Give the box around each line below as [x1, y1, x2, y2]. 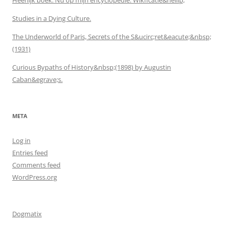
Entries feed [12, 148, 48, 157]
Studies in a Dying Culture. [12, 13, 91, 23]
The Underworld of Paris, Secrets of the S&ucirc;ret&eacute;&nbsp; [12, 32, 211, 41]
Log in [12, 135, 31, 145]
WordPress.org [12, 172, 57, 182]
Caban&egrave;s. [12, 74, 63, 84]
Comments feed [12, 160, 61, 169]
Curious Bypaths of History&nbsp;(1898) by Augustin [12, 62, 171, 72]
